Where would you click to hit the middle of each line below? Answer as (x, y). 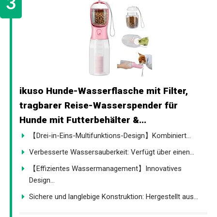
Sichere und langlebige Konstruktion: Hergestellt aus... (114, 196)
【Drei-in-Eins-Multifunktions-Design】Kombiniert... (110, 135)
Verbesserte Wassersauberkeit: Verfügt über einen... (112, 152)
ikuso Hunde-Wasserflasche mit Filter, (104, 91)
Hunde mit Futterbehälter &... (83, 120)
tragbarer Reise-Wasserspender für (99, 105)
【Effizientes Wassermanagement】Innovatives (105, 168)
